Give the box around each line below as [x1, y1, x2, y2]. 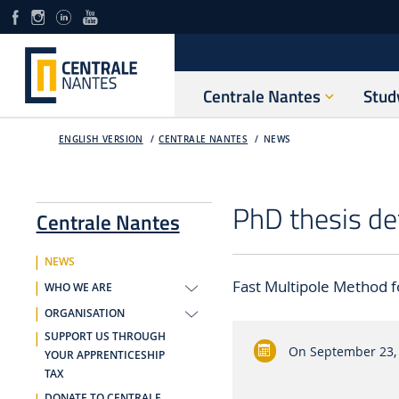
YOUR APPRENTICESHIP [44, 348, 165, 363]
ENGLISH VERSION [58, 134, 143, 146]
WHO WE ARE [44, 281, 112, 295]
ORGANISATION [44, 305, 125, 321]
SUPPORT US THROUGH [44, 330, 166, 345]
